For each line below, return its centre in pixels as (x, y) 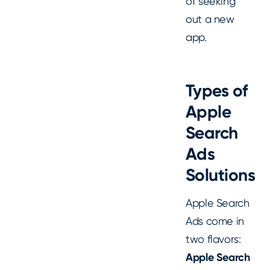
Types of (217, 91)
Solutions (220, 175)
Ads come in (215, 221)
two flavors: (213, 239)
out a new (210, 19)
